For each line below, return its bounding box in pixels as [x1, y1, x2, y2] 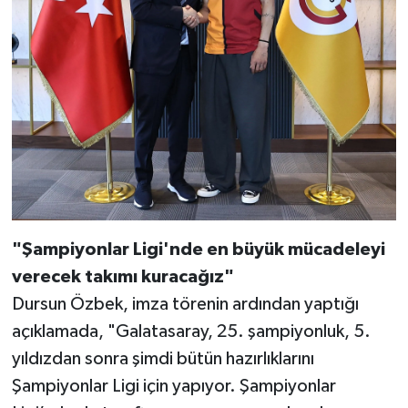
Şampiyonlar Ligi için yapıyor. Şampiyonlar [11, 376, 336, 395]
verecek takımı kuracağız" [11, 267, 234, 286]
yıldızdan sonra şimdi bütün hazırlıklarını [11, 349, 314, 368]
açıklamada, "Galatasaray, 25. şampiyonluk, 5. [11, 321, 371, 341]
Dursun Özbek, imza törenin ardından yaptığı [11, 294, 359, 313]
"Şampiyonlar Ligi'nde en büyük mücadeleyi [11, 240, 385, 259]
